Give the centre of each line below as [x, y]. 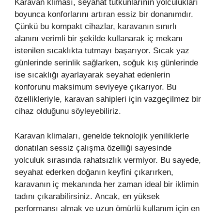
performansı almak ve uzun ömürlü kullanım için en [107, 208]
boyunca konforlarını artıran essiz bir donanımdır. [104, 15]
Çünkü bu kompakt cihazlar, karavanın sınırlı [96, 27]
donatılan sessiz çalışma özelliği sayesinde [93, 148]
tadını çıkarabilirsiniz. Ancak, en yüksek [87, 196]
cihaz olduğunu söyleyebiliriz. [68, 111]
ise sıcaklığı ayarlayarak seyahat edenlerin [92, 75]
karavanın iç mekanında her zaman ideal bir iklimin [107, 184]
